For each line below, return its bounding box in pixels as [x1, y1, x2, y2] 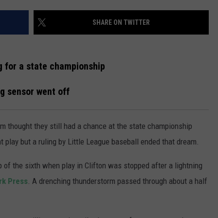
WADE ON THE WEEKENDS [70, 1, 143, 9]
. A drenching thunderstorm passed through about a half [28, 176, 207, 186]
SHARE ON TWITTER [92, 18, 150, 27]
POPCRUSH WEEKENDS [70, 25, 135, 33]
